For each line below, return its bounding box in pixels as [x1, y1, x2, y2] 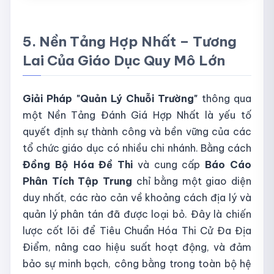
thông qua [198, 92, 252, 105]
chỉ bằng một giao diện [131, 174, 251, 187]
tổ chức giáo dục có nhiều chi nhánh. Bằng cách [23, 141, 251, 154]
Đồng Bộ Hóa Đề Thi [23, 158, 133, 171]
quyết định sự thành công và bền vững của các [23, 125, 251, 138]
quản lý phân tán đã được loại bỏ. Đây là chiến [23, 207, 251, 220]
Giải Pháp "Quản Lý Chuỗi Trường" [23, 92, 198, 105]
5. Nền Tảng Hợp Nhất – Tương [23, 32, 237, 50]
